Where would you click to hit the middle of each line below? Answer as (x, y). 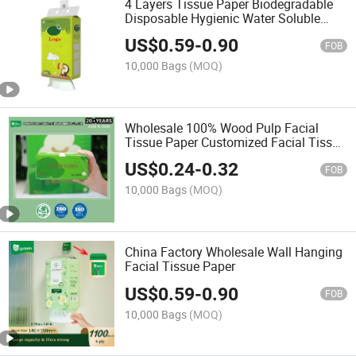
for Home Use (163, 156)
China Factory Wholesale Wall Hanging (234, 252)
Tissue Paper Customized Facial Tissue (236, 142)
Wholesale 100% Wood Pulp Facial (222, 128)
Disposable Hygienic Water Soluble (223, 18)
